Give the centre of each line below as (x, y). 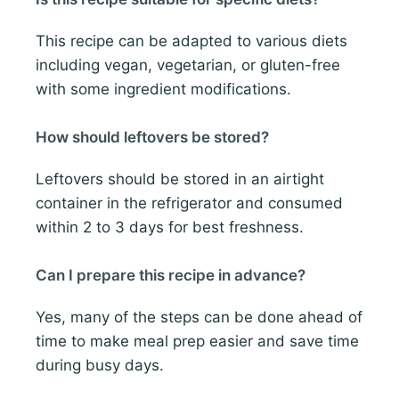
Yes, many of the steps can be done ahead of (199, 318)
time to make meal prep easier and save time (197, 342)
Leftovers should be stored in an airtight (180, 179)
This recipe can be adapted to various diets (191, 41)
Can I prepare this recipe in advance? (171, 276)
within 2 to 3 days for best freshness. (170, 227)
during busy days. (100, 366)
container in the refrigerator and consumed (189, 203)
